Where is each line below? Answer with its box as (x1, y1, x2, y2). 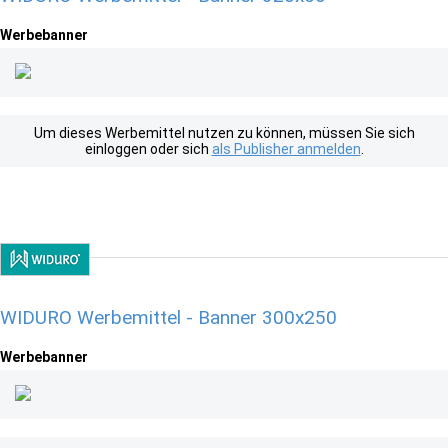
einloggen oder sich (84, 141, 212, 157)
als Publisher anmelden (211, 141, 361, 157)
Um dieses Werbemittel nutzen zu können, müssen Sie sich (33, 125, 415, 141)
